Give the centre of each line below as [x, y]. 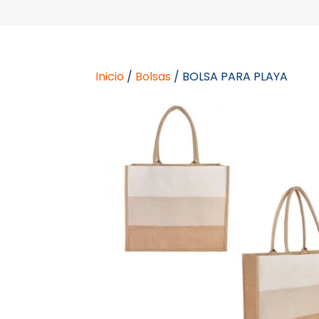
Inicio [110, 76]
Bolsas [153, 76]
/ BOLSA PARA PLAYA [230, 76]
